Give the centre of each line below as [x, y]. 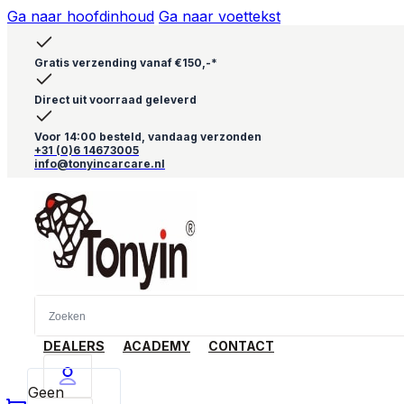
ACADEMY [156, 346]
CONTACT [241, 346]
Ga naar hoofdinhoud [81, 16]
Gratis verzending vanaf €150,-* [126, 63]
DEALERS [74, 346]
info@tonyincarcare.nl [100, 164]
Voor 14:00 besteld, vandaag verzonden [148, 137]
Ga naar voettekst [220, 16]
